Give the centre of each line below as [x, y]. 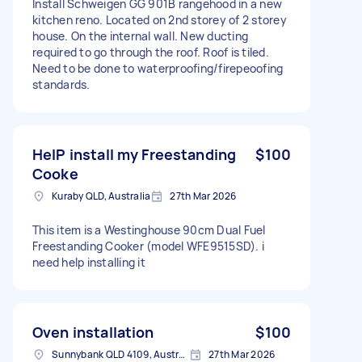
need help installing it [89, 262]
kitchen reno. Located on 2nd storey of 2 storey [160, 19]
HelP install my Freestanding [135, 154]
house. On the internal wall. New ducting [140, 36]
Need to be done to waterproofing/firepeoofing [158, 68]
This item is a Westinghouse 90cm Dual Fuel [149, 229]
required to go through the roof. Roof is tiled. [151, 52]
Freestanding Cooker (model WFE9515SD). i [148, 246]
